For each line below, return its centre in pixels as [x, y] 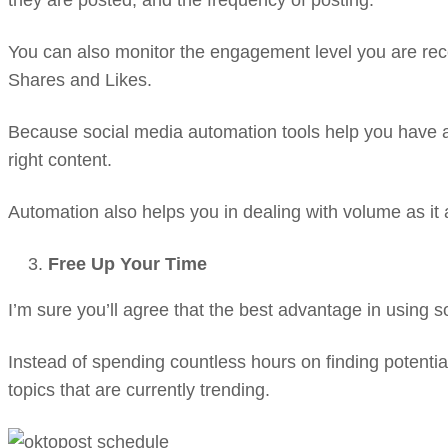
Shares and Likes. [80, 80]
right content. [60, 160]
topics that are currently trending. [139, 390]
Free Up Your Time [127, 264]
